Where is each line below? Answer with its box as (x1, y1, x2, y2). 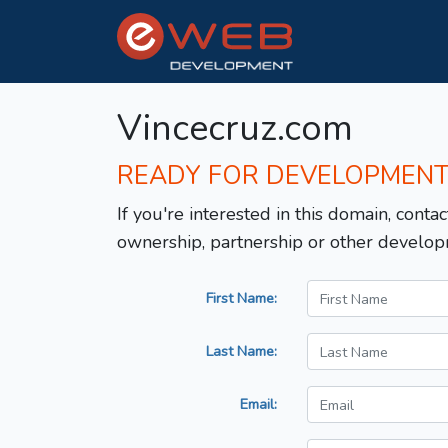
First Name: (206, 288, 277, 309)
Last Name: (206, 341, 277, 362)
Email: (240, 394, 277, 415)
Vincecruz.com (117, 104, 353, 154)
